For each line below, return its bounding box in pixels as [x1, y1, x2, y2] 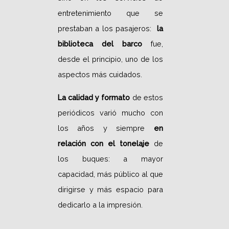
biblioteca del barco [57, 39, 151, 49]
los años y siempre [57, 123, 145, 132]
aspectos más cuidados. [57, 70, 142, 79]
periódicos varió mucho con [57, 108, 163, 117]
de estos [130, 93, 163, 102]
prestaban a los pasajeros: [57, 24, 157, 33]
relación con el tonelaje [57, 139, 154, 148]
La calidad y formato [57, 93, 130, 102]
